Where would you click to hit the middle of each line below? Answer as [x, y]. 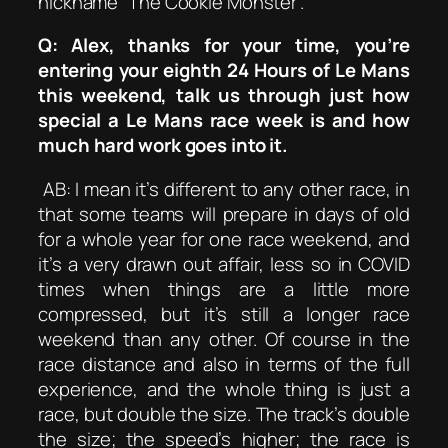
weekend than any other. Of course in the [224, 338]
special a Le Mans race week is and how [224, 120]
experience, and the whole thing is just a [224, 388]
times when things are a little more [224, 288]
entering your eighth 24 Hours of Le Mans [224, 70]
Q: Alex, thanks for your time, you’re [224, 45]
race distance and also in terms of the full [224, 363]
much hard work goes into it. [163, 145]
